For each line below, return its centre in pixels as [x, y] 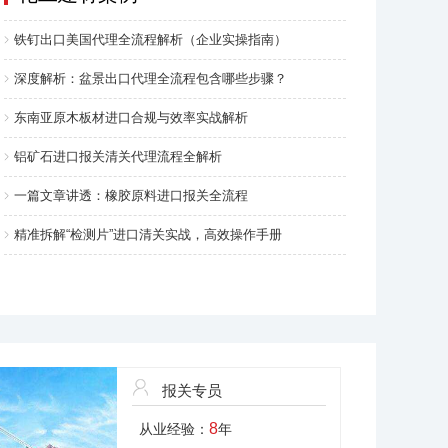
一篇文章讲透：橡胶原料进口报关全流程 [131, 195]
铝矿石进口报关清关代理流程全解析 [118, 156]
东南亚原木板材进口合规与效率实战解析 [131, 117]
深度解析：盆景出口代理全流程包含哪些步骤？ [150, 78]
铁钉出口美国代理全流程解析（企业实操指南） [150, 39]
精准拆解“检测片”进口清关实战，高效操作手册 [148, 234]
